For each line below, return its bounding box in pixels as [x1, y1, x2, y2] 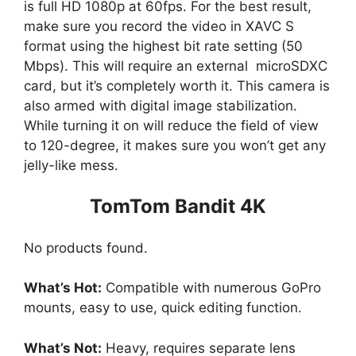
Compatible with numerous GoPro [102, 280, 321, 296]
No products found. [24, 239, 148, 256]
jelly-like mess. [24, 157, 118, 173]
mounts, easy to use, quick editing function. [24, 300, 302, 316]
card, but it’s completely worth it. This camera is [24, 77, 330, 94]
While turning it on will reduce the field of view [24, 117, 319, 133]
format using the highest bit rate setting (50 [24, 37, 303, 54]
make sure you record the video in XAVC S [24, 17, 294, 34]
